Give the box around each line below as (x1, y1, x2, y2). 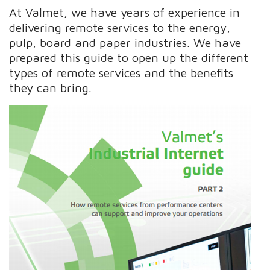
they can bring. (9, 80, 92, 95)
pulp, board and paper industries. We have (9, 35, 242, 49)
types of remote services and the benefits (9, 65, 234, 80)
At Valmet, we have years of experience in (9, 5, 240, 19)
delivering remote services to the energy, (9, 20, 231, 34)
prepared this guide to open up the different (9, 50, 249, 64)
